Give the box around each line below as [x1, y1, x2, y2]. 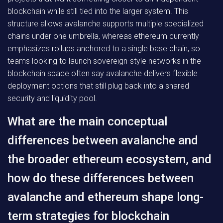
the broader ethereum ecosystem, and [7, 152, 212, 166]
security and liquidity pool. [7, 94, 97, 103]
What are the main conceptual [7, 114, 167, 128]
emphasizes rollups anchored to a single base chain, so [7, 44, 200, 53]
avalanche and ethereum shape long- [7, 190, 204, 204]
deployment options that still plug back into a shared [7, 81, 189, 91]
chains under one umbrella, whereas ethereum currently [7, 31, 199, 41]
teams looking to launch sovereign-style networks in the [7, 56, 201, 66]
